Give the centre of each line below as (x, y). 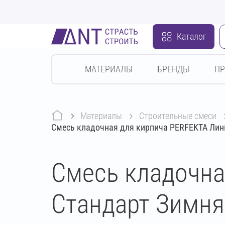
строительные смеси (180, 116)
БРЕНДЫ (174, 69)
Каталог (192, 36)
